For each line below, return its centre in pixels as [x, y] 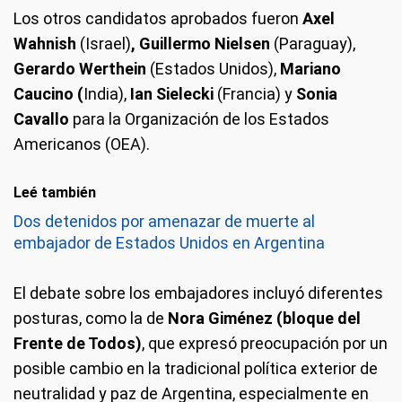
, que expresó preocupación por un [265, 343]
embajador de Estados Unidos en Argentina [169, 243]
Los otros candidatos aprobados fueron [158, 18]
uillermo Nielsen [212, 44]
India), [107, 94]
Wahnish [45, 44]
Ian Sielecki [174, 94]
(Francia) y [257, 94]
